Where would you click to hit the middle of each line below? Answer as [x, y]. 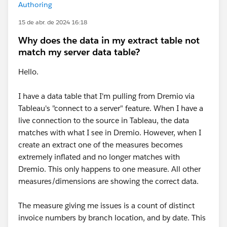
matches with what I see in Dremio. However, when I [110, 133]
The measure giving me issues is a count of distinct [106, 205]
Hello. [28, 72]
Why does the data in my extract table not [109, 40]
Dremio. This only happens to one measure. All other [109, 169]
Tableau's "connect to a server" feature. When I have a [111, 108]
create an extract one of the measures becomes [101, 145]
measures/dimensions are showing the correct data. [108, 181]
